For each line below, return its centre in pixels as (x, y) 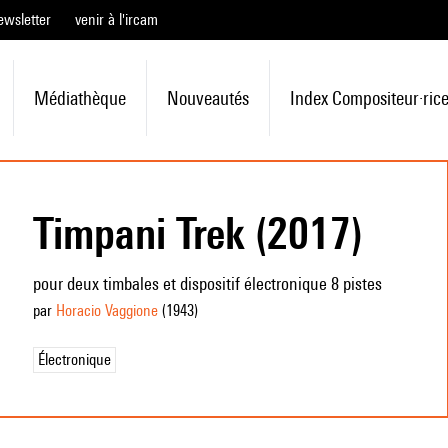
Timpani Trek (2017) (197, 233)
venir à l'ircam (116, 19)
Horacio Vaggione (106, 310)
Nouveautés (207, 98)
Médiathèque (79, 98)
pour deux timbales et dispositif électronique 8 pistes (207, 283)
